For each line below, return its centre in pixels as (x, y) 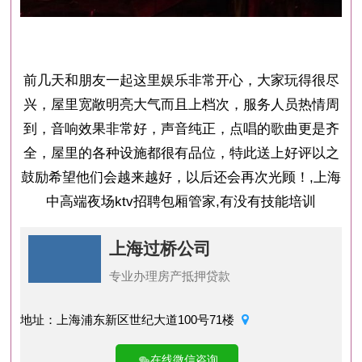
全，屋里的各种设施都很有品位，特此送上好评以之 (181, 153)
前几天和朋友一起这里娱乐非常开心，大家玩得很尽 (181, 80)
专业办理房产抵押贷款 (170, 276)
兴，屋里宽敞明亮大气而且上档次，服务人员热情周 (181, 104)
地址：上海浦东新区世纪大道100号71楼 (129, 319)
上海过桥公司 (160, 249)
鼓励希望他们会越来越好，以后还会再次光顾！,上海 (181, 177)
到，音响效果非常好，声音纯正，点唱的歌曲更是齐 (181, 128)
